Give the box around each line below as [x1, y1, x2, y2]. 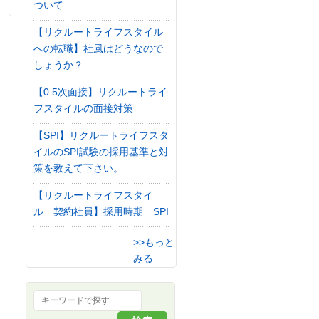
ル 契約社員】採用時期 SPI [33, 206, 169, 217]
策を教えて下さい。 [33, 162, 123, 174]
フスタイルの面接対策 [33, 103, 133, 114]
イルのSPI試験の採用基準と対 [33, 146, 169, 157]
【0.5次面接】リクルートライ [33, 86, 167, 98]
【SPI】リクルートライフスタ [33, 130, 169, 141]
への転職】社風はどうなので [33, 43, 163, 54]
